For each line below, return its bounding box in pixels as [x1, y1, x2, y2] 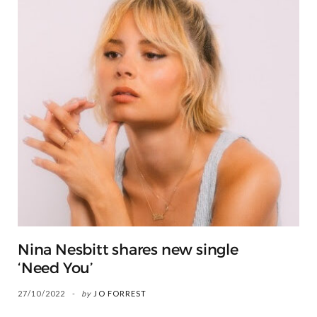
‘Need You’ [18, 258, 93, 277]
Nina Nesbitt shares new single [18, 240, 238, 259]
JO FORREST [93, 288, 147, 298]
